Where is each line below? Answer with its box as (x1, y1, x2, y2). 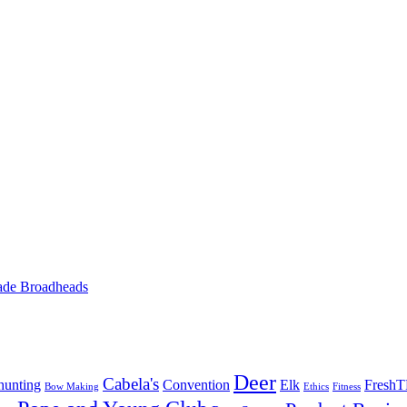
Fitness (333, 382, 361, 392)
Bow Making (45, 382, 99, 392)
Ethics (303, 382, 329, 392)
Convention (163, 377, 230, 393)
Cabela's (103, 374, 159, 394)
